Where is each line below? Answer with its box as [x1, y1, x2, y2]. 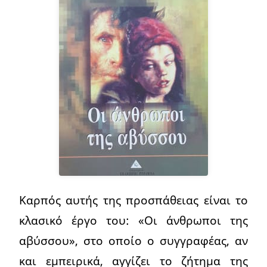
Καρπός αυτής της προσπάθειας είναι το [19, 192, 248, 209]
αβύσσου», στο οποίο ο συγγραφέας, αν [19, 232, 248, 249]
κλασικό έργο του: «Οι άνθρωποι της [19, 212, 248, 229]
